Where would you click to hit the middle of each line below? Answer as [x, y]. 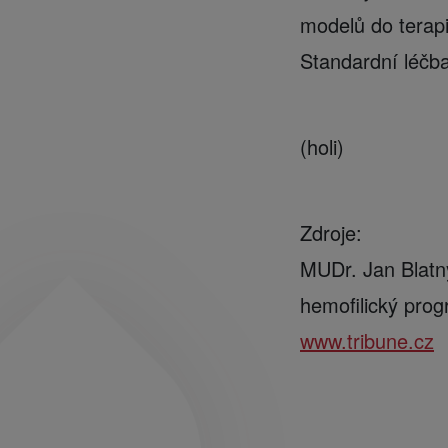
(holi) [322, 146]
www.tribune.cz [367, 340]
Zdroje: [331, 232]
